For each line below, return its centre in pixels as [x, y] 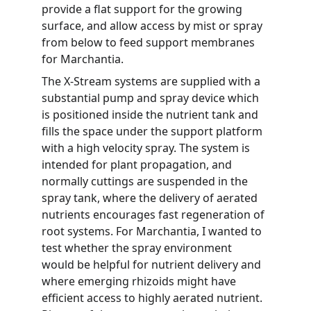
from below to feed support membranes [150, 42]
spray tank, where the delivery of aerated [151, 198]
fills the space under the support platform [153, 131]
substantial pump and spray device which [152, 98]
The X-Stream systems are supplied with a [152, 81]
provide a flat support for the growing [143, 9]
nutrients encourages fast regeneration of [154, 215]
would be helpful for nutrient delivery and [153, 264]
